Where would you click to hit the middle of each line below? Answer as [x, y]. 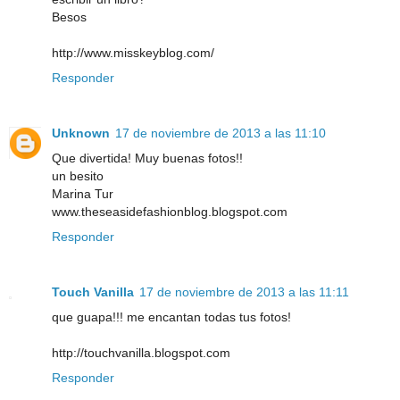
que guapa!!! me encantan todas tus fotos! [171, 317]
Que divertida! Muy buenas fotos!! [147, 158]
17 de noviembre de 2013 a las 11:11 [244, 292]
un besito [78, 176]
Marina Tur [83, 194]
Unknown [81, 133]
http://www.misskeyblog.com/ [133, 53]
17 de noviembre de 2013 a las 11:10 [221, 133]
